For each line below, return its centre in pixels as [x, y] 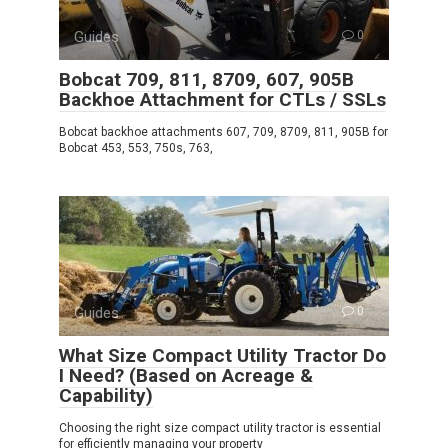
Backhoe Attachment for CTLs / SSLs [222, 99]
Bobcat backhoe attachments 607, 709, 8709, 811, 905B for [223, 131]
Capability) [106, 395]
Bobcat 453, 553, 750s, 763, [136, 147]
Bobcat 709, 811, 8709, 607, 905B [206, 79]
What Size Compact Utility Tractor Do [222, 355]
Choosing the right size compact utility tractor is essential [220, 427]
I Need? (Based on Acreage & [186, 375]
